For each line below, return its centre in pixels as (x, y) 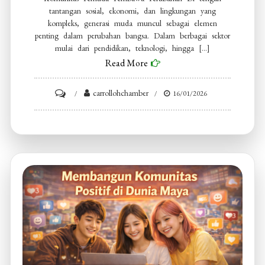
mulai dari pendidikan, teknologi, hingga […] (132, 48)
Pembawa (81, 142)
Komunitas (83, 109)
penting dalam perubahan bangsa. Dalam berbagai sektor (132, 35)
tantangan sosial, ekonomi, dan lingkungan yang (132, 10)
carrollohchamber (121, 93)
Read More (126, 63)
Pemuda (79, 125)
